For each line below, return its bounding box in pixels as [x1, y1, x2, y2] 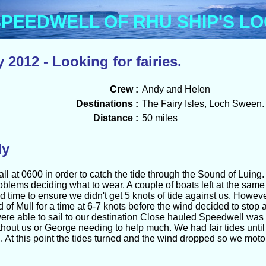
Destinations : [75, 99, 138, 109]
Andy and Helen [141, 84, 210, 94]
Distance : [93, 113, 138, 123]
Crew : [109, 84, 138, 94]
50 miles [141, 113, 178, 123]
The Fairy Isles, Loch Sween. [141, 99, 264, 109]
